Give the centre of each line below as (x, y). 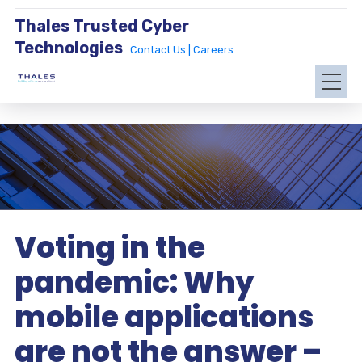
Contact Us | (161, 50)
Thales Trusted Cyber (101, 26)
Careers (213, 50)
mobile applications (164, 317)
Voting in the (109, 248)
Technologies (68, 48)
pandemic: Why (134, 282)
